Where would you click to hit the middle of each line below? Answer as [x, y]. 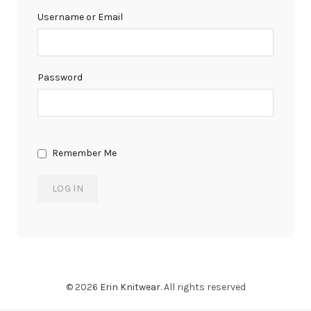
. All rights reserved [203, 287]
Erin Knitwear [130, 287]
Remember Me [83, 153]
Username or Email [80, 17]
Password [60, 77]
